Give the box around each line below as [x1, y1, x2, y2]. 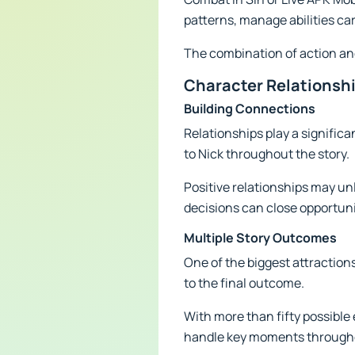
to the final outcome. [184, 274, 304, 292]
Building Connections [184, 100, 315, 117]
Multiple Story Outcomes [184, 229, 337, 246]
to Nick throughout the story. [184, 145, 349, 162]
